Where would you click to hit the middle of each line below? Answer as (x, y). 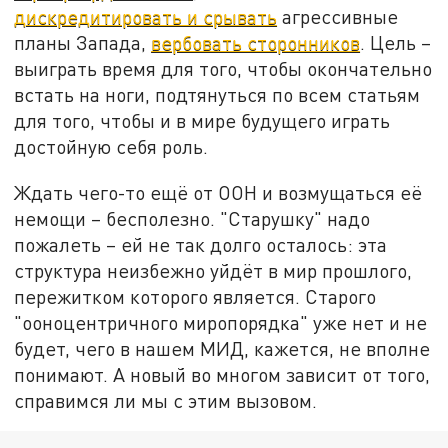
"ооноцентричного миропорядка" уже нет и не (221, 323)
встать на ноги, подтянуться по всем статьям (217, 95)
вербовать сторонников (256, 43)
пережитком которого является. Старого (195, 297)
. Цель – (396, 43)
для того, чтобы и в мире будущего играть (202, 121)
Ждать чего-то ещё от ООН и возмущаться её (218, 193)
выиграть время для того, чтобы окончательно (223, 69)
